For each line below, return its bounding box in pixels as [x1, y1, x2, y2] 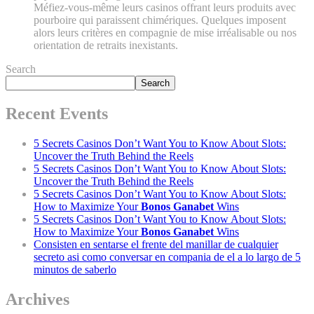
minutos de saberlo [34, 263, 116, 275]
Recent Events [6, 104, 108, 123]
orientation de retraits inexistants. [34, 39, 178, 51]
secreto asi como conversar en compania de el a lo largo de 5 [34, 250, 301, 263]
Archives [6, 289, 69, 308]
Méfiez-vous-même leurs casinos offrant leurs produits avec [34, 1, 296, 13]
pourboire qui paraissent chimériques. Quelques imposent [34, 14, 286, 26]
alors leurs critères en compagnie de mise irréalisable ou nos [34, 27, 296, 39]
